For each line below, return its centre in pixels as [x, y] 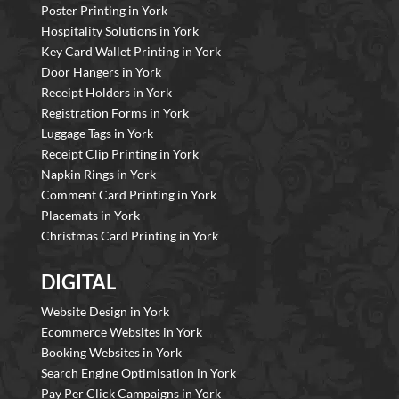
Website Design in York [105, 312]
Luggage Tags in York [97, 134]
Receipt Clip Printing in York [120, 154]
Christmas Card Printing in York [130, 236]
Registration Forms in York [115, 113]
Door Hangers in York [101, 72]
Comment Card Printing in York [129, 195]
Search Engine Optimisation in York [138, 373]
